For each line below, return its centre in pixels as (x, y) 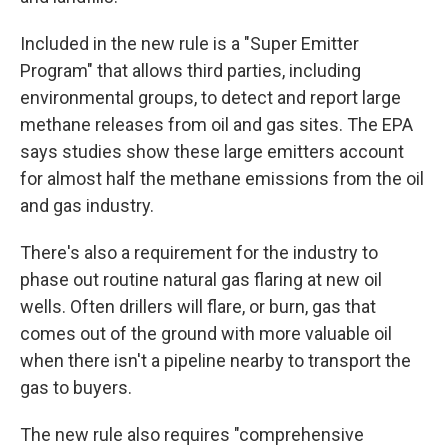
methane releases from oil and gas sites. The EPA (216, 124)
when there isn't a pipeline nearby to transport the (215, 360)
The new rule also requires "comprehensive (192, 434)
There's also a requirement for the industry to (199, 252)
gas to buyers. (76, 387)
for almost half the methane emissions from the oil (222, 178)
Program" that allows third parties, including (190, 70)
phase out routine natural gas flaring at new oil (201, 279)
